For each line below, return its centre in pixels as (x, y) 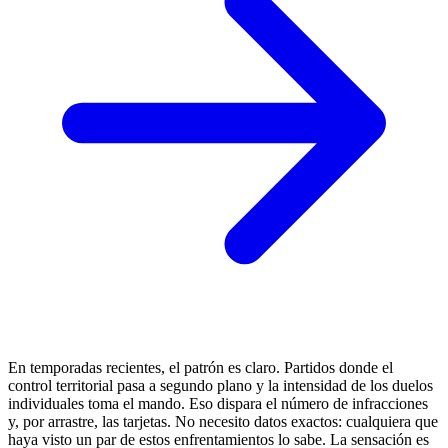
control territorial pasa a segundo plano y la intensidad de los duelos (220, 385)
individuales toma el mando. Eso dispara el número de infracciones (218, 403)
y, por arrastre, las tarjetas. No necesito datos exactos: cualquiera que (223, 421)
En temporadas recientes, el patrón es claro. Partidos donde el (200, 367)
